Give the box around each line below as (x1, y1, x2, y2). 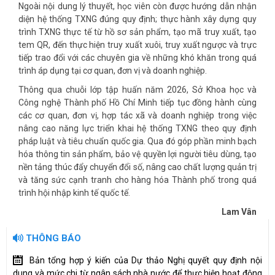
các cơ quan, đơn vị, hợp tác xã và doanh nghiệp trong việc (18, 110, 257, 121)
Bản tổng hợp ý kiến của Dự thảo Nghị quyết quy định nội (29, 255, 263, 266)
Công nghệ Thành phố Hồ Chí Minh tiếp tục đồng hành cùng (18, 98, 257, 108)
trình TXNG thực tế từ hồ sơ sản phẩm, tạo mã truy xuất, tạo (18, 27, 257, 37)
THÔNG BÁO (23, 233, 81, 244)
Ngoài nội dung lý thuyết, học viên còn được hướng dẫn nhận (18, 1, 257, 12)
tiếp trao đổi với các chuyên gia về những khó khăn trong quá (18, 53, 257, 63)
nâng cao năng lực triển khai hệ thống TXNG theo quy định (18, 123, 257, 134)
